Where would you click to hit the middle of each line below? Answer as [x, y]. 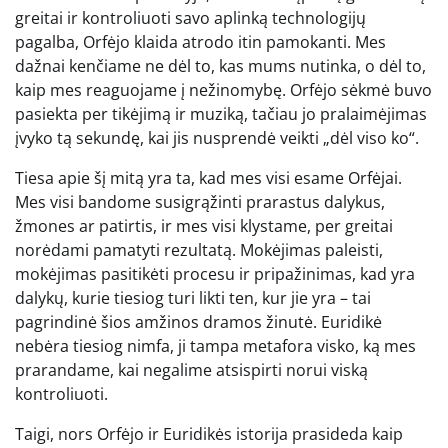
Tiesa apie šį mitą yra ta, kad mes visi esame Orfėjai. [208, 178]
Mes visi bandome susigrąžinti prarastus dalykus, [200, 202]
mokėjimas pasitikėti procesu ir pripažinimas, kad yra [215, 274]
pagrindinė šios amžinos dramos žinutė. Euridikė [198, 322]
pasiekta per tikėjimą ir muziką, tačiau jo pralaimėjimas [221, 114]
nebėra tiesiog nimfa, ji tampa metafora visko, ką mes [215, 346]
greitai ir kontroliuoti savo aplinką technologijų [190, 18]
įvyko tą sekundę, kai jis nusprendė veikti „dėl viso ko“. [217, 138]
